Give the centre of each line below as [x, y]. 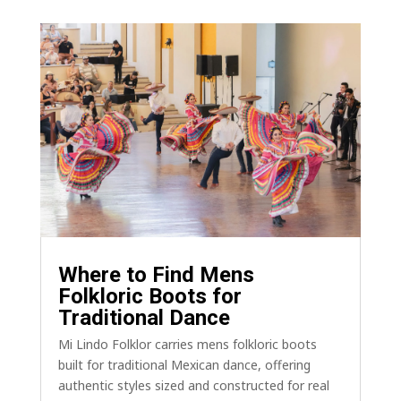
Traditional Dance [144, 317]
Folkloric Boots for [149, 296]
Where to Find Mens [156, 274]
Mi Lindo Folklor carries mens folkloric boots [187, 344]
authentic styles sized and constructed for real [193, 385]
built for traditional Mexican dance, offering [184, 364]
